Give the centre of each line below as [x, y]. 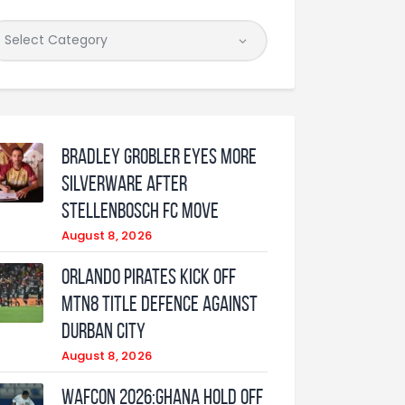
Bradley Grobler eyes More [159, 156]
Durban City [103, 330]
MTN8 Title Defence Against [159, 303]
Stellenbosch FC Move [140, 210]
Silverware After [124, 183]
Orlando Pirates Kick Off [148, 276]
